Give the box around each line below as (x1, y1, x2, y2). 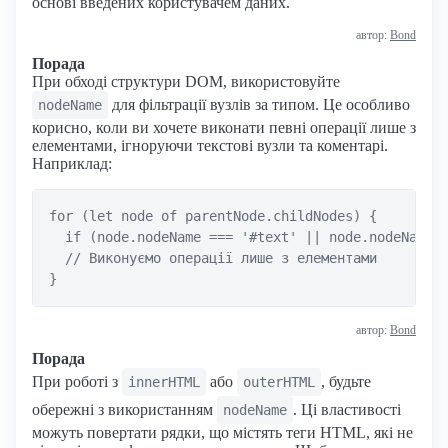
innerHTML (128, 373, 200, 390)
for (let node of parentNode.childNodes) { (49, 207, 377, 224)
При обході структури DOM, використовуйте (32, 72, 340, 90)
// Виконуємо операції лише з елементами (49, 249, 377, 266)
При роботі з (32, 372, 122, 390)
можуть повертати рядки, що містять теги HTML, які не (32, 423, 413, 441)
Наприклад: (32, 154, 112, 172)
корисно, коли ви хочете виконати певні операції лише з (32, 118, 416, 136)
